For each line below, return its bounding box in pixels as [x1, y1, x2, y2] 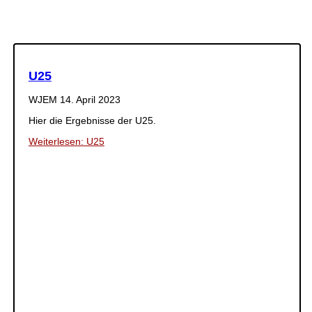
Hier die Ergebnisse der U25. [28, 114, 156, 126]
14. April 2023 [59, 93, 120, 105]
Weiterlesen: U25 [28, 135, 104, 147]
